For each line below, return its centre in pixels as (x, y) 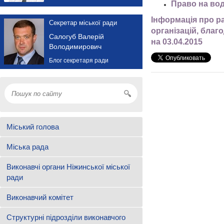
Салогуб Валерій (76, 36)
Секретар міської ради (83, 22)
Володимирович (75, 46)
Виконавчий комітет (40, 197)
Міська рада (27, 146)
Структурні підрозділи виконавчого (66, 217)
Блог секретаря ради (79, 60)
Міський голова (33, 126)
